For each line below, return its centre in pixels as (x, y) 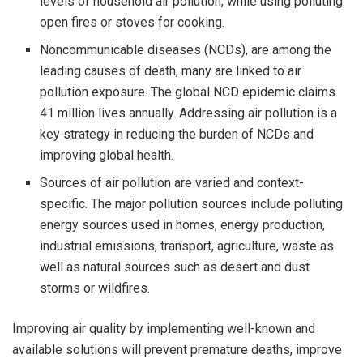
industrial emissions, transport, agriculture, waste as (187, 246)
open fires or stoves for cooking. (132, 23)
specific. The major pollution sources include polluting (192, 204)
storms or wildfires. (95, 288)
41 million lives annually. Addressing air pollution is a (189, 113)
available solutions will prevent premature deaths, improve (177, 350)
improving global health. (107, 156)
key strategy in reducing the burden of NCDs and (177, 135)
